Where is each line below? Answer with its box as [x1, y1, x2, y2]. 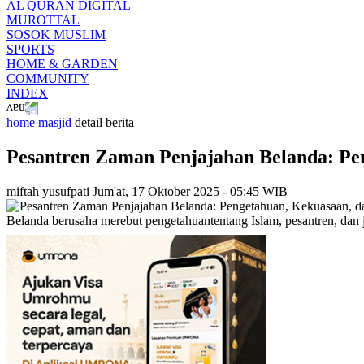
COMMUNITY [6, 71, 89, 85]
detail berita [75, 115, 134, 129]
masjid [38, 115, 71, 129]
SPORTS [6, 42, 54, 56]
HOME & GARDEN [6, 57, 118, 71]
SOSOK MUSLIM [6, 28, 106, 41]
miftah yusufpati [6, 184, 89, 198]
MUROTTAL [6, 13, 80, 27]
